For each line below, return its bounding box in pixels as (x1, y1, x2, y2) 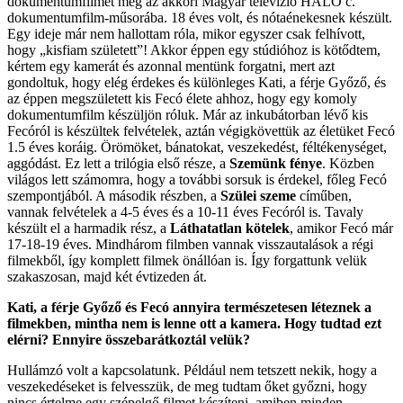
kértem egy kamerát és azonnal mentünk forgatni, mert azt (7, 58, 335, 74)
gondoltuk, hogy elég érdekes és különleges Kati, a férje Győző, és (7, 74, 386, 90)
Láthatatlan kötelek (170, 219, 290, 236)
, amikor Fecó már (290, 219, 393, 236)
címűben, (300, 187, 352, 203)
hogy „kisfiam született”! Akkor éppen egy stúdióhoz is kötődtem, (7, 41, 381, 58)
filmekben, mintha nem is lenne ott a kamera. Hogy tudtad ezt (7, 315, 381, 331)
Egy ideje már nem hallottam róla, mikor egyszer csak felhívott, (7, 25, 365, 41)
